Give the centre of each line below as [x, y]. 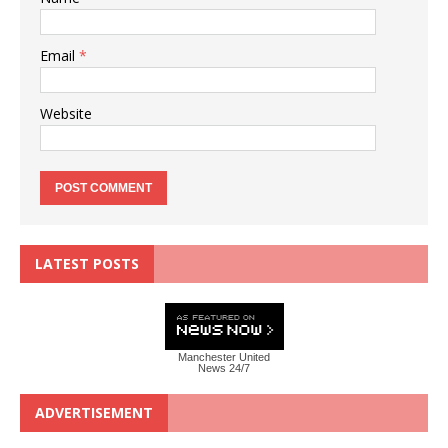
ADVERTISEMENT [94, 412]
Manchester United [224, 356]
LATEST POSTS [87, 263]
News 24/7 [224, 367]
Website [66, 113]
